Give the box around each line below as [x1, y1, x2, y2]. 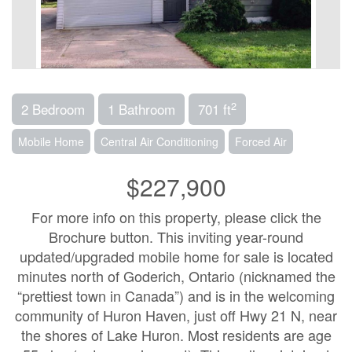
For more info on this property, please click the [31, 207, 321, 227]
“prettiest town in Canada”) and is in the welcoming [17, 285, 335, 306]
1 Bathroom [108, 99, 175, 119]
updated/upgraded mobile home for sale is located [19, 246, 333, 266]
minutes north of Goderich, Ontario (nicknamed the [16, 266, 335, 286]
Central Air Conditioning [101, 134, 218, 149]
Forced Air [235, 134, 287, 149]
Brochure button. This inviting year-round [49, 226, 303, 247]
